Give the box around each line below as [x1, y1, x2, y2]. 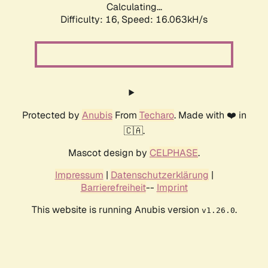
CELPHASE [150, 147, 198, 160]
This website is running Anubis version [31, 203, 202, 217]
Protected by [22, 109, 82, 122]
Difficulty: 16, [60, 13, 121, 26]
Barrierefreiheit [80, 181, 146, 194]
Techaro [139, 109, 174, 122]
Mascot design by [68, 147, 150, 160]
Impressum [54, 169, 103, 182]
